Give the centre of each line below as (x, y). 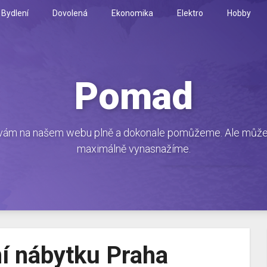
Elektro (190, 13)
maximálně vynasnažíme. (133, 149)
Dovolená (70, 13)
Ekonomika (132, 13)
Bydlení (15, 13)
